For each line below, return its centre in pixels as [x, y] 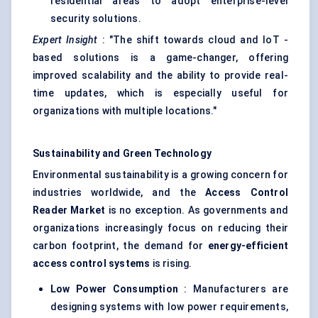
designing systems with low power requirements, [169, 307]
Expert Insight [65, 40]
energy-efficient [248, 246]
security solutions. [96, 19]
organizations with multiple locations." [125, 111]
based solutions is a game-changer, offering [160, 58]
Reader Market [69, 210]
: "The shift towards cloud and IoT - [193, 40]
